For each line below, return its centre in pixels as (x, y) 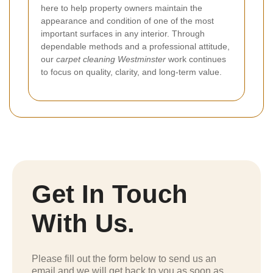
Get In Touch (110, 194)
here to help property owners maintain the (122, 8)
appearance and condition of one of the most (127, 21)
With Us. (83, 224)
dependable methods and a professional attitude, (135, 47)
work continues (196, 59)
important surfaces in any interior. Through (123, 34)
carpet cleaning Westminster (111, 59)
